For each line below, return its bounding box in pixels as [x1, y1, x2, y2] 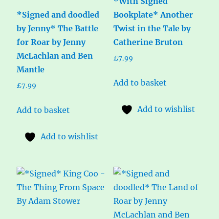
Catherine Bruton [113, 37, 183, 47]
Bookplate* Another [113, 9, 193, 20]
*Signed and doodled [17, 9, 100, 20]
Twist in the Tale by [113, 23, 191, 33]
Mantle [17, 64, 45, 74]
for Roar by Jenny [17, 37, 86, 47]
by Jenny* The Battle [17, 23, 99, 33]
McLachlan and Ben [17, 50, 93, 61]
